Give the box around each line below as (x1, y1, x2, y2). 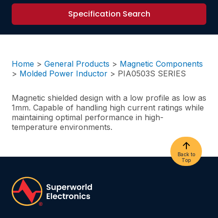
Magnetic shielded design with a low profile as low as (12, 93, 206, 103)
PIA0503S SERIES (118, 69, 186, 78)
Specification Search (68, 8, 150, 19)
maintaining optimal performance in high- (12, 112, 163, 122)
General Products (44, 59, 109, 69)
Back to (177, 151, 195, 158)
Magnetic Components (120, 59, 203, 69)
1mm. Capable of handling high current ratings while (12, 103, 204, 112)
